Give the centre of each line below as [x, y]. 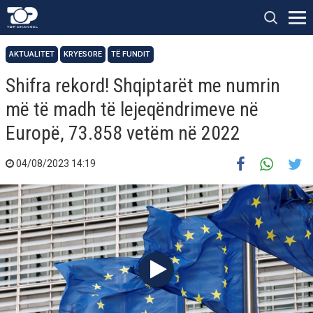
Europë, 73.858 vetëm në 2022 [123, 133]
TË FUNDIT [131, 54]
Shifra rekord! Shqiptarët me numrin [143, 86]
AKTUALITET [32, 54]
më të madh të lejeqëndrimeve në [132, 109]
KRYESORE [83, 54]
